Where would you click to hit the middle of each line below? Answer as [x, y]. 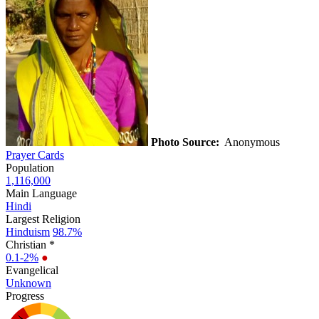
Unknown [28, 283]
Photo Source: [185, 142]
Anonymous [251, 142]
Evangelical [32, 270]
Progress [25, 296]
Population [30, 167]
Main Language [41, 193]
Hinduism [28, 231]
